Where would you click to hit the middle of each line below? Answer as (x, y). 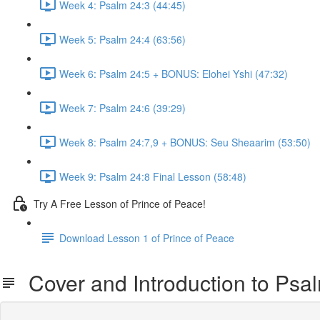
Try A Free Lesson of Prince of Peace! (120, 203)
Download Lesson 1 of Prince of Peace (147, 237)
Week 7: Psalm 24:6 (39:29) (122, 107)
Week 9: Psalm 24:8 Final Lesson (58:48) (153, 176)
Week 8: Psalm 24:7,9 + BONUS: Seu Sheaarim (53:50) (185, 142)
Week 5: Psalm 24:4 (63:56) (122, 39)
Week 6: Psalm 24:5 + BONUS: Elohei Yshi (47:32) (174, 73)
